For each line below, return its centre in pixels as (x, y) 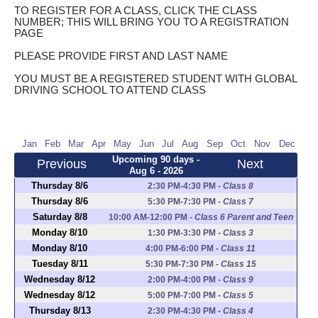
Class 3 (238, 232)
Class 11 (238, 248)
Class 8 (238, 186)
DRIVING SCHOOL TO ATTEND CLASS (110, 90)
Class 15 (238, 264)
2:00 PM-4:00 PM (182, 279)
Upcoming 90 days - (156, 159)
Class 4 (238, 311)
